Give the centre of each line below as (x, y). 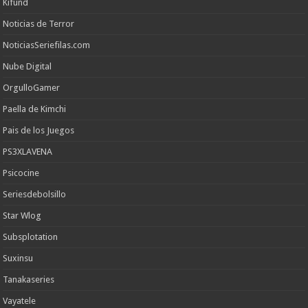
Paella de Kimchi (35, 109)
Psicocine (21, 173)
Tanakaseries (29, 279)
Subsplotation (31, 236)
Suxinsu (18, 258)
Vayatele (20, 300)
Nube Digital (27, 66)
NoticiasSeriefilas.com (47, 45)
